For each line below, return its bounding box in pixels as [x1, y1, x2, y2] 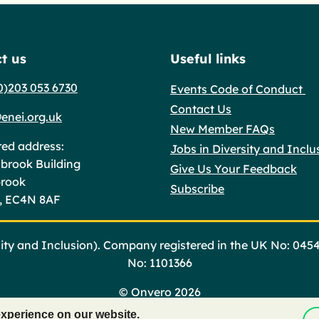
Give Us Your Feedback [170, 161, 297, 176]
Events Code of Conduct [170, 81, 305, 96]
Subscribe [170, 181, 224, 196]
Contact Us [170, 101, 231, 116]
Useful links [170, 50, 246, 67]
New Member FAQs [170, 121, 275, 136]
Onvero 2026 [130, 284, 201, 299]
